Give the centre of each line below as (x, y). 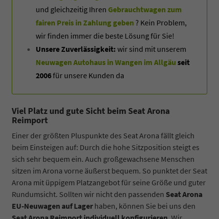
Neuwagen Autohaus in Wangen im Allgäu (106, 62)
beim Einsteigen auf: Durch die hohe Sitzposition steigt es (106, 147)
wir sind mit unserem (151, 49)
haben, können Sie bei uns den (144, 206)
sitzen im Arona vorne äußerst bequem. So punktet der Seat (109, 170)
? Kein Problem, (160, 22)
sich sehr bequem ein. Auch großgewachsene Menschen (103, 159)
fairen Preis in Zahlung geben (85, 22)
